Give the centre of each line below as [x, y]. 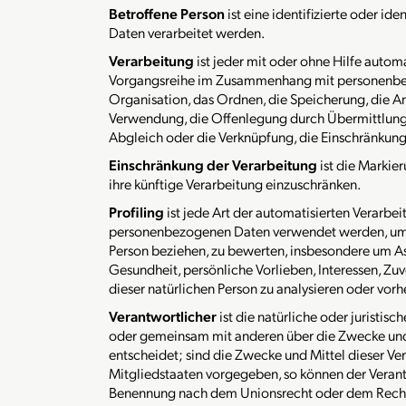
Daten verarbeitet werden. [187, 32]
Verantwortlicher [163, 316]
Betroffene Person [167, 13]
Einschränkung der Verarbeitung [214, 164]
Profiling [136, 212]
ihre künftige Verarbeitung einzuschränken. [235, 184]
